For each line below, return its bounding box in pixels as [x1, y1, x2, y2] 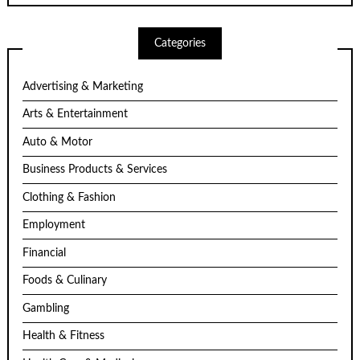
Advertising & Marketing [22, 80, 144, 92]
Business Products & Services [22, 164, 168, 176]
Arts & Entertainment [22, 108, 129, 121]
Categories [154, 37, 206, 49]
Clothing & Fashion [22, 191, 117, 203]
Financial [22, 247, 67, 259]
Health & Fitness [22, 330, 105, 342]
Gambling [22, 302, 70, 314]
